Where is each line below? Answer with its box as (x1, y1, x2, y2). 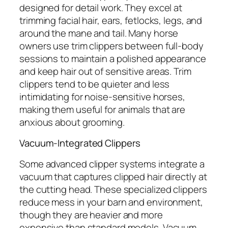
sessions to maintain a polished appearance (19, 51, 206, 65)
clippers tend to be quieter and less (19, 77, 170, 91)
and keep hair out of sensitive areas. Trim (19, 64, 191, 78)
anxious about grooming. (19, 115, 125, 129)
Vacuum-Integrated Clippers (19, 136, 141, 150)
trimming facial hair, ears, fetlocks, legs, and (19, 13, 203, 27)
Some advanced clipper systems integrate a (19, 157, 205, 170)
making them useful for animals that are (19, 102, 186, 116)
